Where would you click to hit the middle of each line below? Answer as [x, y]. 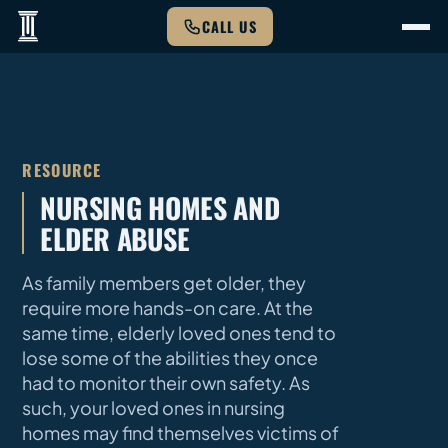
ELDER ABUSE [115, 239]
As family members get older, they [164, 283]
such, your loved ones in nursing [154, 408]
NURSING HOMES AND [160, 208]
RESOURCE [62, 170]
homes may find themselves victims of [181, 433]
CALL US [229, 27]
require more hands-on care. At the [168, 308]
